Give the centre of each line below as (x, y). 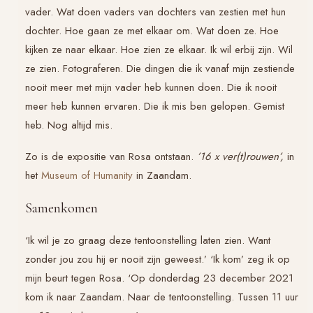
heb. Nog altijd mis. (69, 125)
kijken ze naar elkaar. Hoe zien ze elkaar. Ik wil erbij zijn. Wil (159, 49)
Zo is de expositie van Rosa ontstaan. (111, 156)
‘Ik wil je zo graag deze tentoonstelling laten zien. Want (148, 240)
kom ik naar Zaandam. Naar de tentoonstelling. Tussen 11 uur (162, 297)
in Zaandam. (162, 175)
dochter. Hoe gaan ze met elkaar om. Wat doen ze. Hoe (152, 30)
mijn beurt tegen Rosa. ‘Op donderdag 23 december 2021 (159, 278)
